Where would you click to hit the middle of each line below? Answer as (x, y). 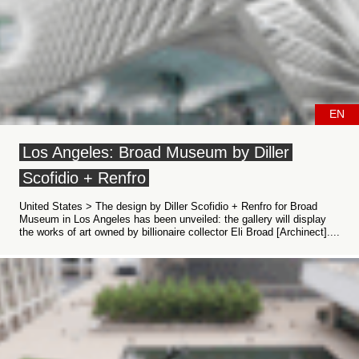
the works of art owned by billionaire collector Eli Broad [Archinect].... (179, 232)
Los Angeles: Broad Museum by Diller (156, 152)
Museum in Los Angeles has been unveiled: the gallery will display (173, 219)
